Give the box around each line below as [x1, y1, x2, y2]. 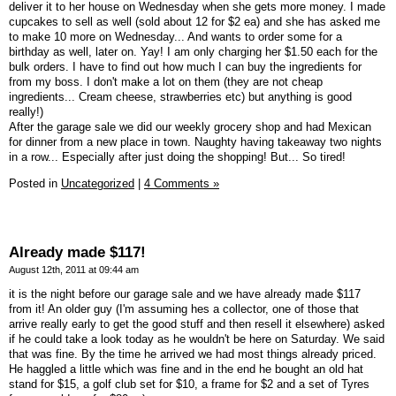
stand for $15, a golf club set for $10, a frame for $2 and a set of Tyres [9, 377, 369, 392]
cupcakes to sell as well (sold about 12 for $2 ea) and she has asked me [9, 14, 380, 28]
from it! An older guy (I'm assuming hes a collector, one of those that [9, 302, 359, 316]
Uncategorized [61, 176, 134, 190]
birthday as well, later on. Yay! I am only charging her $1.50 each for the [9, 44, 377, 58]
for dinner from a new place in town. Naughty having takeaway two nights [9, 134, 382, 148]
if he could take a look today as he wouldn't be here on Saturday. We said [9, 332, 385, 346]
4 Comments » [144, 176, 219, 190]
